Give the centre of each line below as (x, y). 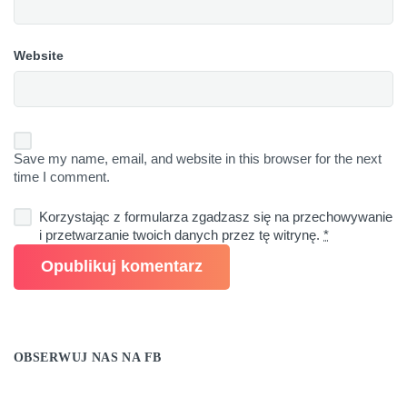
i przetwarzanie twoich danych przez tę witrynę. (181, 234)
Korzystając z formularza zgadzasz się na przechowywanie (216, 216)
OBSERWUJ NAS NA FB (88, 357)
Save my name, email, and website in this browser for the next (198, 158)
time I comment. (62, 176)
